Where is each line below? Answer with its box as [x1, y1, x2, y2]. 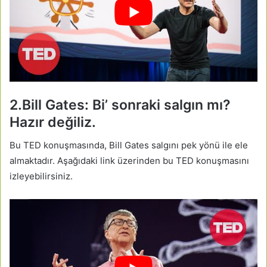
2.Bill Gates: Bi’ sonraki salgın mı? [10, 96, 231, 113]
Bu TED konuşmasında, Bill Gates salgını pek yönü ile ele [10, 139, 248, 151]
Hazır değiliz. [10, 113, 96, 131]
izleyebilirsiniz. [10, 170, 73, 182]
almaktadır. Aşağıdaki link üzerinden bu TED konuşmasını [10, 155, 249, 166]
